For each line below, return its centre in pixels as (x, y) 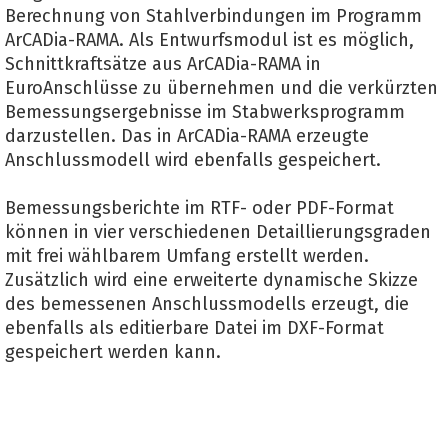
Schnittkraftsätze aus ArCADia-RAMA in (163, 64)
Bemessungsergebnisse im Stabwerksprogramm (205, 112)
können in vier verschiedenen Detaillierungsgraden (218, 232)
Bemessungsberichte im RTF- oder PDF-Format (199, 208)
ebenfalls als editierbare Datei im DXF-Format (194, 328)
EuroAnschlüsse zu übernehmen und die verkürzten (221, 88)
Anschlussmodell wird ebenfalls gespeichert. (193, 160)
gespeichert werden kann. (113, 352)
